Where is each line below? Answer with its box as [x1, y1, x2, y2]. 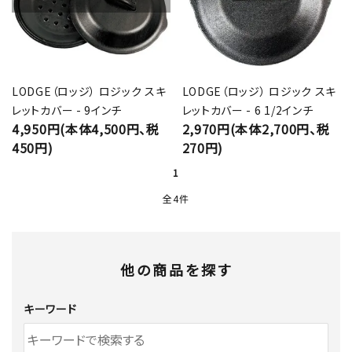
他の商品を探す [119, 259, 233, 280]
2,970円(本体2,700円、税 [181, 119, 330, 139]
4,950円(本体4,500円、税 [12, 119, 159, 139]
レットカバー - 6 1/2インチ [181, 102, 313, 119]
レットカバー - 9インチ [12, 102, 123, 119]
